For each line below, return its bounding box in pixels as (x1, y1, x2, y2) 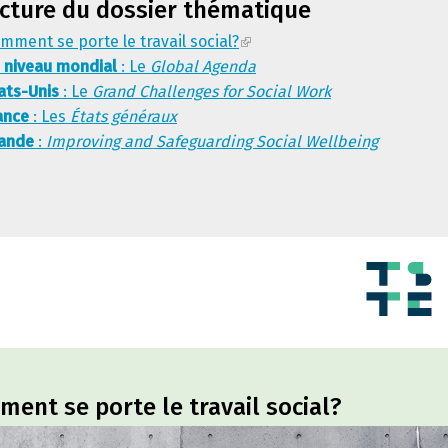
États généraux (70, 107, 177, 126)
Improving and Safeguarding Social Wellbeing (46, 132, 378, 151)
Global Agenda (150, 57, 256, 76)
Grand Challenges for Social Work (92, 82, 331, 101)
